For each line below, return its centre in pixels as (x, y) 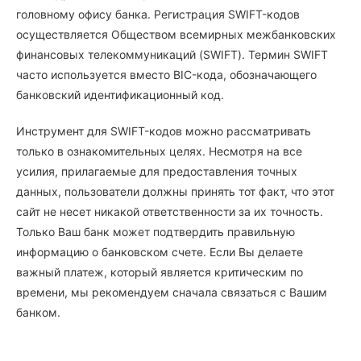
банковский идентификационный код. (120, 95)
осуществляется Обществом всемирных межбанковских (176, 34)
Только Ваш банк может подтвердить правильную (156, 232)
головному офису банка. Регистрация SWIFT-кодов (158, 14)
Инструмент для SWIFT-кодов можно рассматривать (164, 131)
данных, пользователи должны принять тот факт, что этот (175, 191)
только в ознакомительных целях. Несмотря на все (159, 151)
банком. (38, 312)
